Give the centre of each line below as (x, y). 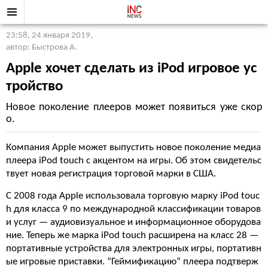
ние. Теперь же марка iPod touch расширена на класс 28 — (132, 235)
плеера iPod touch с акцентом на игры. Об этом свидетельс (134, 161)
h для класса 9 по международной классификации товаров (133, 209)
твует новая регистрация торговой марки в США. (111, 174)
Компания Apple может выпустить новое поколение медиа (133, 147)
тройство (34, 86)
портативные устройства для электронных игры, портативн (134, 249)
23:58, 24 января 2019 (48, 36)
